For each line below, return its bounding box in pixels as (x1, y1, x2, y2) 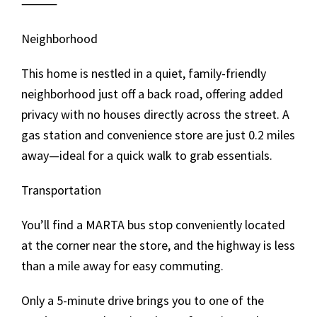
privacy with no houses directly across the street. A (21, 106, 289, 122)
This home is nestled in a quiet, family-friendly (21, 65, 266, 81)
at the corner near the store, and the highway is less (21, 237, 295, 253)
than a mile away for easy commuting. (21, 258, 224, 274)
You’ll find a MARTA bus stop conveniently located (21, 217, 285, 233)
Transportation (21, 182, 104, 198)
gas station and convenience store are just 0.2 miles (21, 127, 295, 143)
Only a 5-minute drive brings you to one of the (21, 292, 264, 309)
